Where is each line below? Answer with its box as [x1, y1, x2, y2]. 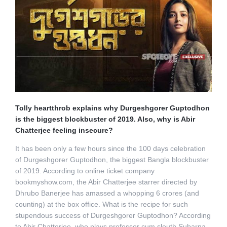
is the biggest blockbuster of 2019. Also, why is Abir [15, 115, 195, 123]
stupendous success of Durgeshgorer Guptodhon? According [15, 211, 211, 219]
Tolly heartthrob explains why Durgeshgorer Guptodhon [15, 103, 210, 112]
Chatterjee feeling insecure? [15, 126, 113, 134]
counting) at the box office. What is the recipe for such [15, 200, 188, 208]
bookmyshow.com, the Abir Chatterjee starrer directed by [15, 177, 197, 186]
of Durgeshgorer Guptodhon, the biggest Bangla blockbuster [15, 155, 209, 164]
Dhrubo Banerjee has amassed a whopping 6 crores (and [15, 188, 199, 197]
